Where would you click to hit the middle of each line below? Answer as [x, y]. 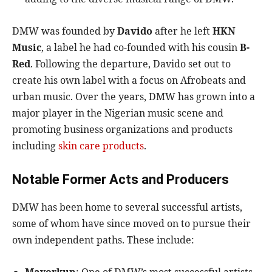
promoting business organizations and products [122, 130]
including [35, 146]
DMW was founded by [65, 31]
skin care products [101, 146]
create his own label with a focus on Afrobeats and [129, 80]
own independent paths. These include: [103, 240]
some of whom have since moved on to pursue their [131, 224]
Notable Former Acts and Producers [121, 180]
